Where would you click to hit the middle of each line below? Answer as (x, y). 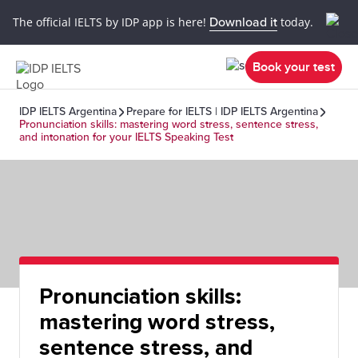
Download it (243, 22)
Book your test (294, 67)
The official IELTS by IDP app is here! (111, 22)
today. (295, 22)
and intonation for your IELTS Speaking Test (126, 137)
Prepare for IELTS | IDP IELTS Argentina (222, 111)
